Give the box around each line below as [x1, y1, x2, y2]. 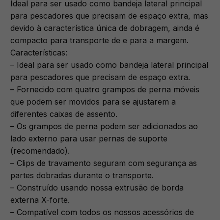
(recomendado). [10, 145, 70, 156]
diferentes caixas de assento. [10, 109, 118, 119]
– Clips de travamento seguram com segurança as [10, 158, 197, 168]
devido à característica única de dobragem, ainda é [10, 23, 200, 33]
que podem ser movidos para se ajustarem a [10, 96, 176, 107]
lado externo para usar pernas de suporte [10, 133, 168, 143]
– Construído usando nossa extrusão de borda [10, 182, 184, 192]
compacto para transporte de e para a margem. [10, 35, 189, 45]
